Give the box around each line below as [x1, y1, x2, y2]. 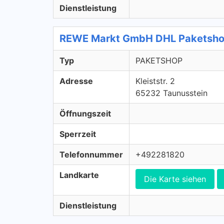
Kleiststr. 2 [135, 76, 175, 86]
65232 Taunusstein [135, 88, 207, 98]
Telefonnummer [59, 149, 123, 159]
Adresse [59, 76, 93, 86]
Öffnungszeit [59, 108, 111, 118]
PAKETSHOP [135, 55, 182, 65]
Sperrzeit [59, 129, 96, 139]
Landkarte [59, 170, 99, 180]
